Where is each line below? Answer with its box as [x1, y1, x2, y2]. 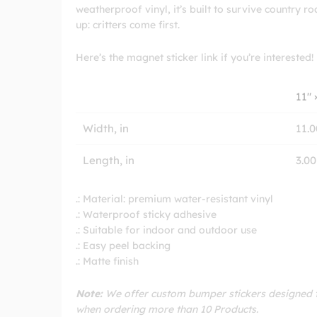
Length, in [83, 154, 134, 168]
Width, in [83, 122, 129, 136]
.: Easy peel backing [76, 239, 171, 253]
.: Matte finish [76, 255, 139, 268]
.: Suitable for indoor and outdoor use [76, 224, 257, 237]
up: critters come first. [76, 18, 180, 31]
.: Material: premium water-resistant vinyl [76, 192, 273, 206]
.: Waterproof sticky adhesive [76, 208, 217, 221]
